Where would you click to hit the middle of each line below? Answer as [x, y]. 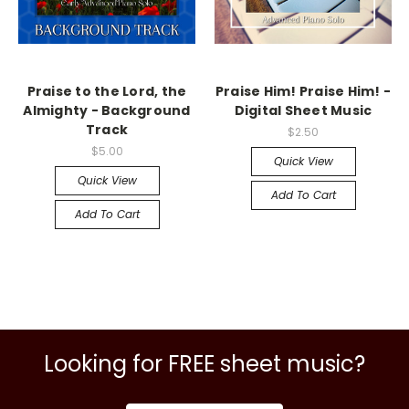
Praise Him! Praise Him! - [303, 91]
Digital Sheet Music [303, 110]
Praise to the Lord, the [107, 91]
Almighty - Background [107, 110]
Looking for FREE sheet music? [204, 363]
